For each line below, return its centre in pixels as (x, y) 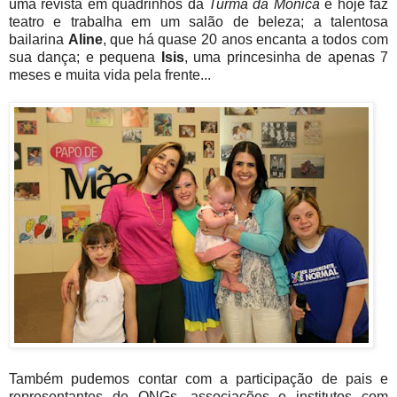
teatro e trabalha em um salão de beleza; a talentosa (198, 22)
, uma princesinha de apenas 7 (286, 58)
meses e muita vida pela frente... (110, 75)
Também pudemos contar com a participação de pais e (198, 379)
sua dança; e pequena (85, 58)
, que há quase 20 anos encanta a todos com (245, 40)
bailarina (39, 40)
